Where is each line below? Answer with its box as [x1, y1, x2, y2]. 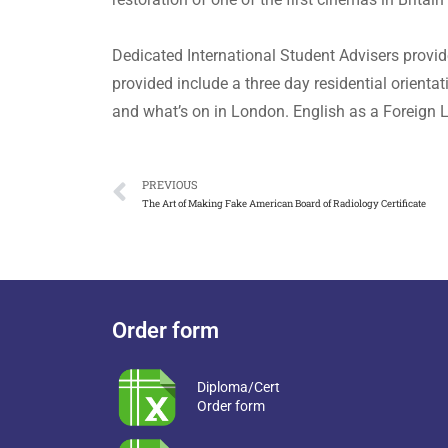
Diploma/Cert [196, 378, 280, 395]
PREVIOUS [142, 176, 198, 192]
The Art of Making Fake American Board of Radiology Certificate [142, 196, 426, 210]
